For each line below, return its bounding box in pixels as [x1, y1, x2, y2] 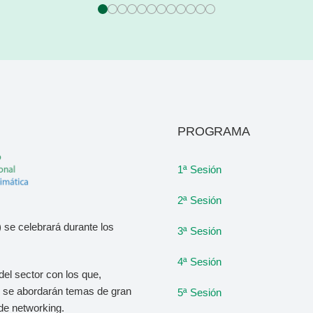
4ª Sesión [177, 256, 221, 268]
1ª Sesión [177, 163, 221, 175]
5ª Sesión [177, 286, 221, 298]
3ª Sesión [177, 225, 221, 237]
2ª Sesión [177, 194, 221, 206]
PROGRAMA [177, 124, 250, 138]
